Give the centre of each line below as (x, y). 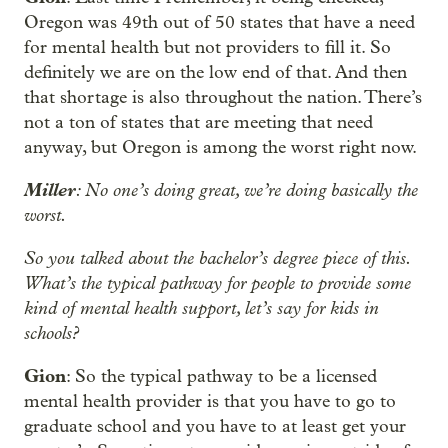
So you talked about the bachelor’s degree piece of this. (217, 258)
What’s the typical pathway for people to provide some (217, 283)
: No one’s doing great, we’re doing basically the (247, 190)
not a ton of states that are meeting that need (198, 122)
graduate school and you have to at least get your (215, 426)
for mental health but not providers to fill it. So (207, 47)
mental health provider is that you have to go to (210, 401)
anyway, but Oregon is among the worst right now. (220, 147)
